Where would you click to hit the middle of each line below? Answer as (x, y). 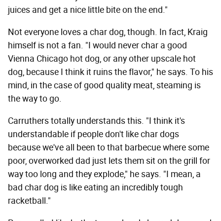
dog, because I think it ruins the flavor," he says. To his (110, 72)
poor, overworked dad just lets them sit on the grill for (109, 161)
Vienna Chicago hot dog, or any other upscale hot (102, 58)
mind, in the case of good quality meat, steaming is (104, 85)
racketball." (29, 201)
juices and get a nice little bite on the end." (88, 10)
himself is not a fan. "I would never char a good (97, 45)
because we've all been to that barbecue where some (109, 147)
